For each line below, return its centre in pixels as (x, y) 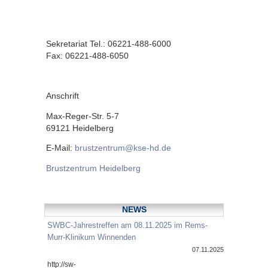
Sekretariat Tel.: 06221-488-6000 (109, 44)
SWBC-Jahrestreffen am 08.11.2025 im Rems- (127, 226)
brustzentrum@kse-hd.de (123, 148)
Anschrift (63, 96)
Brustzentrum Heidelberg (93, 168)
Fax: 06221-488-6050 (87, 56)
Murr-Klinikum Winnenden (92, 237)
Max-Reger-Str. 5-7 (83, 116)
